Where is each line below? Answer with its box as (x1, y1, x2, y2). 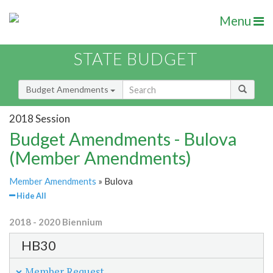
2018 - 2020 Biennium (9, 216, 102, 228)
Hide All (15, 191, 46, 201)
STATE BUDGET (74, 49, 197, 69)
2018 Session (9, 112, 70, 125)
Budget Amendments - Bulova (9, 128, 236, 150)
